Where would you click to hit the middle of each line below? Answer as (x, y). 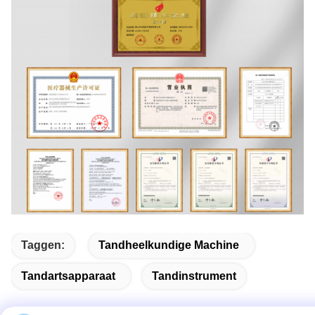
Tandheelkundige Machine (169, 245)
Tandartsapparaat (68, 276)
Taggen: (43, 245)
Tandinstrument (194, 276)
